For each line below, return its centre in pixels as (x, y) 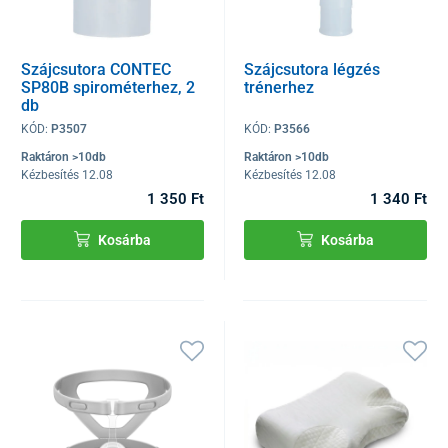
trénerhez (279, 87)
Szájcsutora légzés (312, 69)
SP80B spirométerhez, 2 (108, 87)
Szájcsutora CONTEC (96, 69)
